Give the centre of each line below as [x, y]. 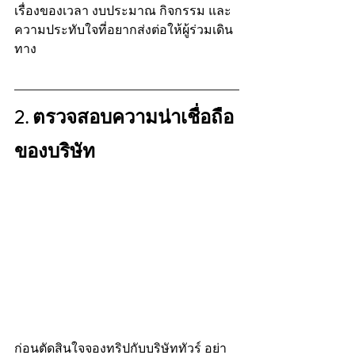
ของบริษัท [55, 151]
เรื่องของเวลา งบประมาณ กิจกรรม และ [123, 10]
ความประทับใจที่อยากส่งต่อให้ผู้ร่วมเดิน [124, 29]
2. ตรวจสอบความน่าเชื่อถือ [124, 117]
